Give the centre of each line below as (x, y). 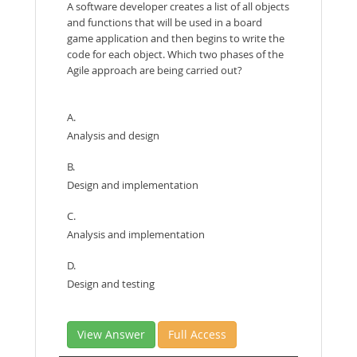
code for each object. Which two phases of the (175, 54)
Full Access (197, 334)
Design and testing (111, 283)
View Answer (111, 334)
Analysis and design (113, 135)
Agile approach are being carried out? (155, 70)
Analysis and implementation (136, 234)
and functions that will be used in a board (165, 22)
